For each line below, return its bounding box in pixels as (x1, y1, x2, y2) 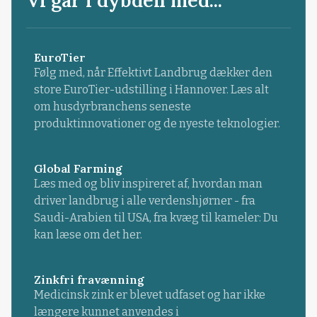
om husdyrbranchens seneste (33, 99, 191, 113)
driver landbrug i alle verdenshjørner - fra (33, 194, 255, 207)
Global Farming (33, 161, 122, 175)
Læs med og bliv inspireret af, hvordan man (33, 177, 263, 190)
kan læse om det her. (33, 228, 142, 241)
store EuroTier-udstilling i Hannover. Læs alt (33, 82, 269, 96)
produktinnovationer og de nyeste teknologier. (33, 116, 280, 130)
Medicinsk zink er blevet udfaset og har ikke (33, 288, 265, 302)
